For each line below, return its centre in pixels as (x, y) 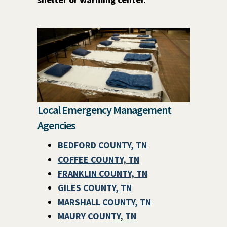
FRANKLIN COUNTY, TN (103, 173)
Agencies (56, 125)
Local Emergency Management (104, 110)
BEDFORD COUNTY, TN (102, 145)
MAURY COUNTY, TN (97, 216)
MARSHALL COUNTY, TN (104, 202)
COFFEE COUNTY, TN (99, 159)
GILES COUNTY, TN (95, 187)
